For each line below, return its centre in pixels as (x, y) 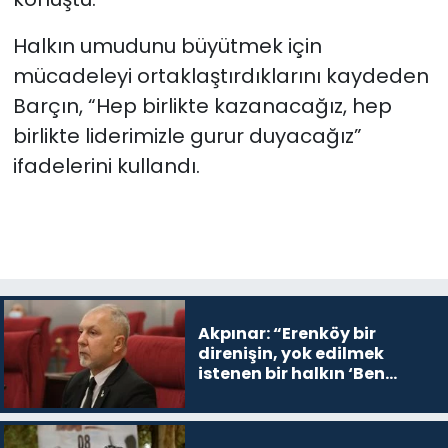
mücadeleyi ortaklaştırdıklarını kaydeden (220, 76)
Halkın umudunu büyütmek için (167, 46)
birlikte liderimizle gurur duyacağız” (187, 136)
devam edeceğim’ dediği (303, 414)
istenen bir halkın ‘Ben (291, 374)
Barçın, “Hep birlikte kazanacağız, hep (202, 106)
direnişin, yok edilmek (290, 354)
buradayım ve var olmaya (308, 394)
